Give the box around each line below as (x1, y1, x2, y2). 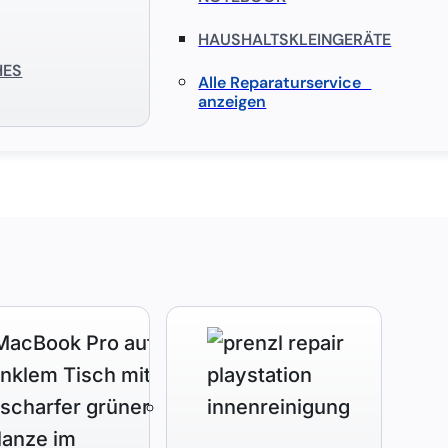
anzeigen (198, 91, 267, 113)
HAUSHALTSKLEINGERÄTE (198, 29, 392, 51)
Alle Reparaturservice (198, 72, 372, 94)
